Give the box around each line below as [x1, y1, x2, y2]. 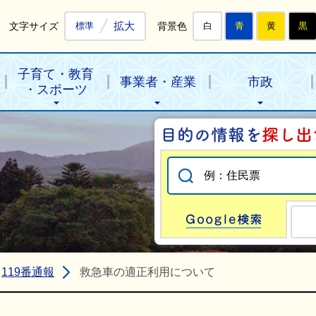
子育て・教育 [18, 67, 95, 81]
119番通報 [1, 266, 54, 278]
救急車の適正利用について [80, 266, 215, 278]
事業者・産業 [120, 75, 196, 89]
